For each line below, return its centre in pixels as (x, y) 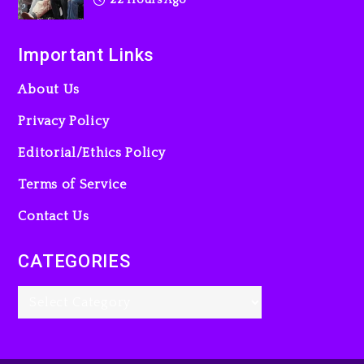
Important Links (86, 54)
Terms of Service (72, 184)
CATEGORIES (74, 261)
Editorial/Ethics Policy (92, 152)
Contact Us (54, 216)
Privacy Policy (64, 121)
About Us (49, 89)
